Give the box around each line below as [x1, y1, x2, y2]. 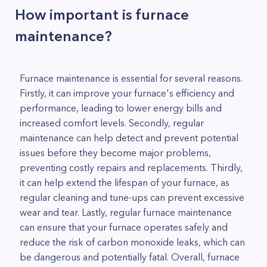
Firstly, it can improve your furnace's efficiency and [20, 87, 234, 99]
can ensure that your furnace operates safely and [20, 221, 228, 233]
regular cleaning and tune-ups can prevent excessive [20, 191, 244, 203]
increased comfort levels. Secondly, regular [20, 117, 204, 129]
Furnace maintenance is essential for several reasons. [20, 72, 243, 84]
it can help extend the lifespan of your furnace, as [20, 176, 229, 188]
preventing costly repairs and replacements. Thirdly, [20, 162, 243, 173]
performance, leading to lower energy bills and [20, 102, 222, 114]
